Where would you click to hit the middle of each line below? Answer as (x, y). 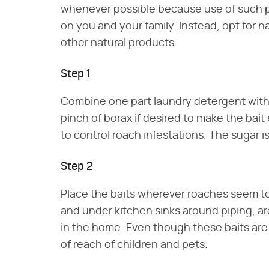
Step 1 (75, 75)
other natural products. (119, 44)
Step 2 (77, 167)
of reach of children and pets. (134, 245)
